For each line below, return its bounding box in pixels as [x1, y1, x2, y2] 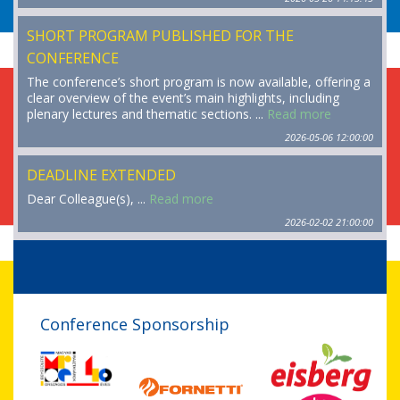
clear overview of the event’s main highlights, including [27, 88, 339, 106]
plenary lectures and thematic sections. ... [27, 104, 267, 122]
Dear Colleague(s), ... [27, 189, 149, 207]
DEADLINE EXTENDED [27, 164, 176, 185]
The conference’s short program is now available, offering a [27, 72, 371, 90]
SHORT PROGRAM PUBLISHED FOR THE [27, 25, 294, 46]
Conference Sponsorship [40, 312, 229, 335]
